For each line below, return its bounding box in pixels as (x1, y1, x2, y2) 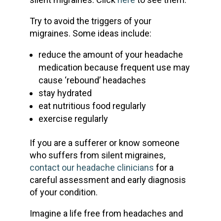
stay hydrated (38, 87, 92, 98)
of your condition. (29, 186, 98, 197)
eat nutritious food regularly (38, 100, 146, 111)
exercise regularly (38, 113, 108, 124)
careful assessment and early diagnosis (29, 174, 186, 185)
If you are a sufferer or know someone (29, 137, 180, 148)
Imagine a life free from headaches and (29, 208, 183, 219)
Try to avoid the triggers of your (29, 15, 151, 26)
